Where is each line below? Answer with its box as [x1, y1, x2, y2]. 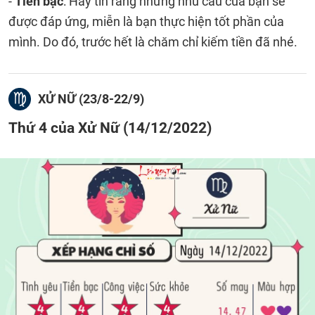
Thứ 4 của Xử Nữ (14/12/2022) [8, 119, 212, 136]
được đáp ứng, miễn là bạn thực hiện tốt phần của [8, 14, 284, 29]
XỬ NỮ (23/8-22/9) [38, 91, 144, 106]
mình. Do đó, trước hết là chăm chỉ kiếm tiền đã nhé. [8, 34, 297, 49]
